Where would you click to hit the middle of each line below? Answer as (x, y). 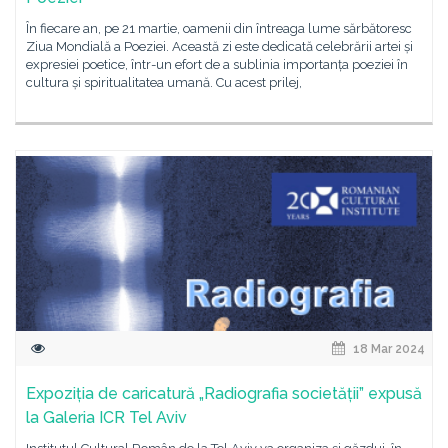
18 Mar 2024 (387, 349)
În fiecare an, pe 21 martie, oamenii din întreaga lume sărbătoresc (219, 28)
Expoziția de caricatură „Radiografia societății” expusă (224, 393)
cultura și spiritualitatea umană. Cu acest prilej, (164, 82)
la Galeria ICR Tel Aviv (106, 417)
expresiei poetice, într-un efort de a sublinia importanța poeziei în (217, 64)
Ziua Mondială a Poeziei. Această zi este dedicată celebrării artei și (219, 46)
